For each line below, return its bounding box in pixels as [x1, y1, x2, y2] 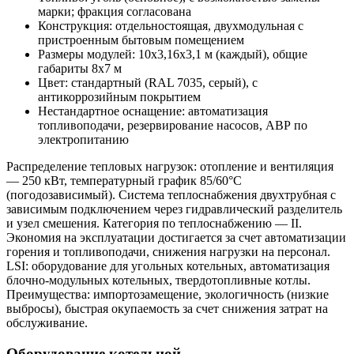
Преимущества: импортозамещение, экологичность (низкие [6, 288, 329, 302]
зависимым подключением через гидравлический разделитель [6, 202, 342, 217]
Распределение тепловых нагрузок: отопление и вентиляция [6, 160, 333, 174]
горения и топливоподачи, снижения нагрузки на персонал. [6, 245, 330, 259]
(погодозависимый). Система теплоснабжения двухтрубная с [6, 188, 336, 202]
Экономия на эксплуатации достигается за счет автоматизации [6, 231, 346, 245]
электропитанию [38, 133, 129, 147]
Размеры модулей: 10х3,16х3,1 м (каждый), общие [38, 47, 307, 62]
